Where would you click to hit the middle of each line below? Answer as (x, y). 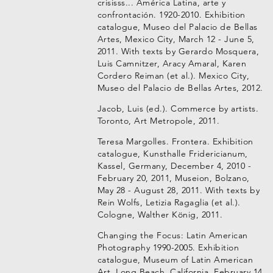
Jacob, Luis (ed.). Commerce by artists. (178, 108)
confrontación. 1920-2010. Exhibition (171, 15)
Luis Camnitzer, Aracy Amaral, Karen (172, 63)
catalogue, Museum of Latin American (175, 260)
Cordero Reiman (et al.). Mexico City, (173, 76)
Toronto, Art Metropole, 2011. (158, 121)
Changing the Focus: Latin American (172, 235)
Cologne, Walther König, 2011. (160, 214)
